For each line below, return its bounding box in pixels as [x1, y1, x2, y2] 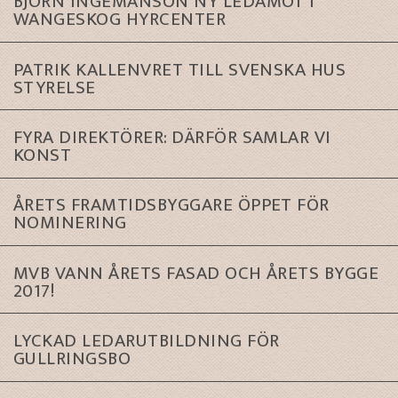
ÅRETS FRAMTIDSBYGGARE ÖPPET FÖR [13, 189, 330, 221]
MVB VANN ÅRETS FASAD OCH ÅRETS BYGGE [13, 257, 379, 289]
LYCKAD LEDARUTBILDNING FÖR [13, 325, 280, 357]
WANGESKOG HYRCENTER [13, 4, 227, 36]
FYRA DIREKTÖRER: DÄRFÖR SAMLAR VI [13, 122, 331, 154]
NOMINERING [13, 207, 127, 239]
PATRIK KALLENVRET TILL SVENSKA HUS [13, 53, 346, 85]
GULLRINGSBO [13, 343, 131, 375]
